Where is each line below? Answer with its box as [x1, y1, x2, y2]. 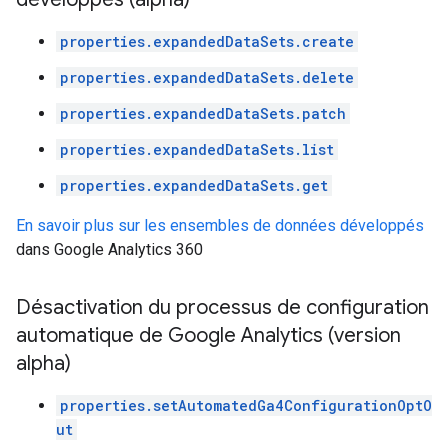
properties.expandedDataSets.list [60, 140, 334, 159]
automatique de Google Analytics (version [16, 323, 401, 348]
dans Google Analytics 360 [16, 240, 203, 259]
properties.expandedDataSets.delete [60, 68, 354, 87]
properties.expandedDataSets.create [60, 32, 354, 51]
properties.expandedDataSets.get [60, 176, 328, 195]
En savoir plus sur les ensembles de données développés [16, 216, 424, 235]
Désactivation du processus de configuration [16, 295, 429, 320]
